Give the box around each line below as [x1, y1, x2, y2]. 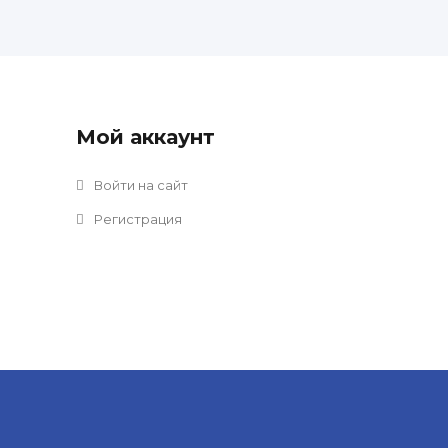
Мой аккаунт [76, 125, 215, 149]
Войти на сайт [91, 177, 188, 193]
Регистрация [91, 211, 182, 227]
